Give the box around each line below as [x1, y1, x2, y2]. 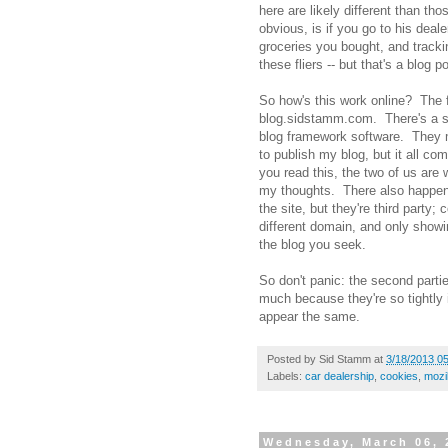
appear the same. [259, 308, 360, 324]
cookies [380, 369, 418, 382]
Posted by [267, 352, 319, 365]
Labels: [267, 369, 305, 382]
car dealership [305, 369, 374, 382]
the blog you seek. [259, 236, 366, 252]
